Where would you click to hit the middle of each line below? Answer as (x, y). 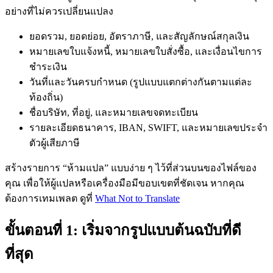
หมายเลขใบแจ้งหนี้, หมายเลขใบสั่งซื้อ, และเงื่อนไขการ (146, 52)
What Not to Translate (137, 199)
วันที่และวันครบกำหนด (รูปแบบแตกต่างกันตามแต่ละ (141, 82)
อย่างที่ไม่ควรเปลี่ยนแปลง (59, 12)
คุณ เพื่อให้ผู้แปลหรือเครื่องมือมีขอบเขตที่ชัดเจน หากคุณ (125, 183)
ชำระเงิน (48, 67)
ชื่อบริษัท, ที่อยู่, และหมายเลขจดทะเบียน (114, 113)
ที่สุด (19, 254)
